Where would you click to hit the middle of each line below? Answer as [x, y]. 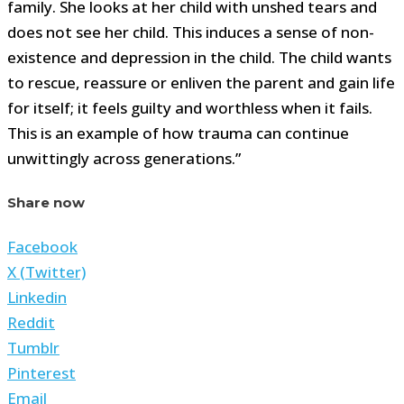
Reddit [31, 322]
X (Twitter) [46, 271]
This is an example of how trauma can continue [178, 133]
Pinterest [41, 372]
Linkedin [37, 297]
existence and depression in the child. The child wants [199, 58]
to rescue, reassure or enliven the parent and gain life [201, 83]
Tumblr [33, 347]
